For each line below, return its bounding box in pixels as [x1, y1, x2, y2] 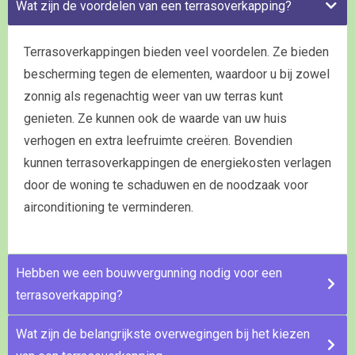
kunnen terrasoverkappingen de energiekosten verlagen [24, 155, 331, 170]
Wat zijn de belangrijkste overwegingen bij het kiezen [16, 326, 310, 342]
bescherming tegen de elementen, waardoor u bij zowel [24, 66, 330, 82]
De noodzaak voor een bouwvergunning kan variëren [24, 333, 311, 349]
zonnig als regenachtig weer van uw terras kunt [24, 88, 283, 104]
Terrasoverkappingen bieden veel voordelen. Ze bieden [24, 44, 329, 59]
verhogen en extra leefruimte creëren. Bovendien [24, 132, 292, 148]
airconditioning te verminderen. [24, 199, 193, 215]
